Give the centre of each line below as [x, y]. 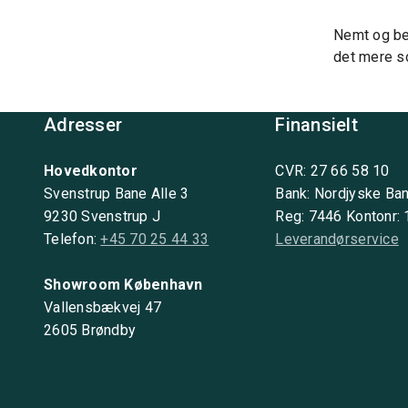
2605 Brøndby [90, 330]
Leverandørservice [337, 239]
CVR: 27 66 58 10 [332, 170]
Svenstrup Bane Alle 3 [117, 193]
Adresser [83, 124]
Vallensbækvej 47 [103, 307]
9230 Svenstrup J [102, 216]
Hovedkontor [91, 170]
